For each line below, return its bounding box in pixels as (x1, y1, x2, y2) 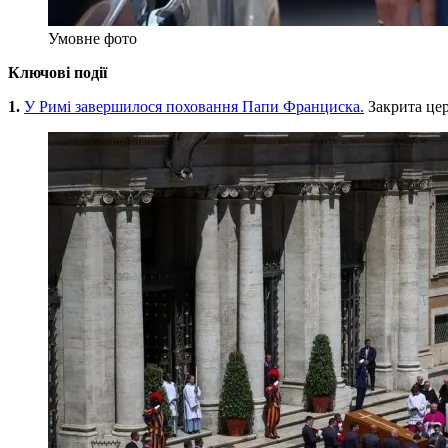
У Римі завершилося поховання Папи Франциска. (24, 97, 364, 115)
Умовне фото (48, 29, 137, 47)
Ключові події (8, 63, 107, 81)
